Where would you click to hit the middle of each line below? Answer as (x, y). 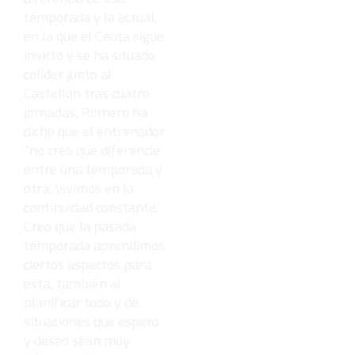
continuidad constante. (91, 207)
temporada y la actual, (91, 17)
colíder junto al (68, 74)
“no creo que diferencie (92, 150)
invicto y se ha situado (90, 55)
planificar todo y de (81, 302)
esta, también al (73, 283)
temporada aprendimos (94, 245)
